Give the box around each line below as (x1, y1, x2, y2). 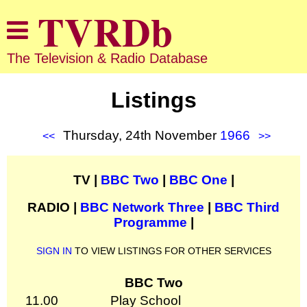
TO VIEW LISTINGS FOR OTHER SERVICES (71, 245, 271, 256)
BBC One (169, 172, 228, 187)
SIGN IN (36, 245, 72, 256)
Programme (113, 214, 187, 230)
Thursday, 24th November (62, 127, 220, 143)
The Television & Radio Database (7, 51, 208, 66)
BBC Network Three (80, 199, 204, 214)
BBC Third (214, 199, 280, 214)
